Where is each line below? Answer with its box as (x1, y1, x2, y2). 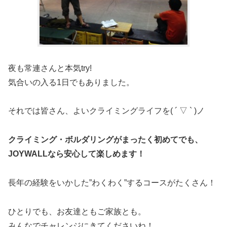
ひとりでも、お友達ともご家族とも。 (8, 207, 146, 216)
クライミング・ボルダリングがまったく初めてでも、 (8, 135, 203, 144)
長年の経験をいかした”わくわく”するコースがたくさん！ (8, 178, 216, 187)
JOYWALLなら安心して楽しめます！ (8, 149, 145, 159)
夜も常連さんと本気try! (8, 63, 92, 72)
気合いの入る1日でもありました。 (8, 78, 134, 87)
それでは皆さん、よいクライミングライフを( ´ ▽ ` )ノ (8, 106, 205, 116)
